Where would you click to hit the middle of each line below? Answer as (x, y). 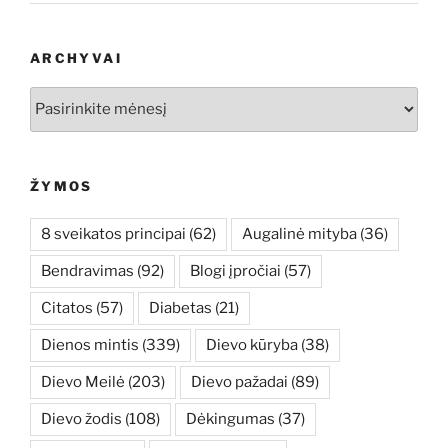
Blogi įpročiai (235, 271)
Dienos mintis (90, 345)
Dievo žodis (81, 419)
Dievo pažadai (239, 382)
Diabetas (180, 308)
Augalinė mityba (299, 234)
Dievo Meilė (83, 382)
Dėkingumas (230, 419)
